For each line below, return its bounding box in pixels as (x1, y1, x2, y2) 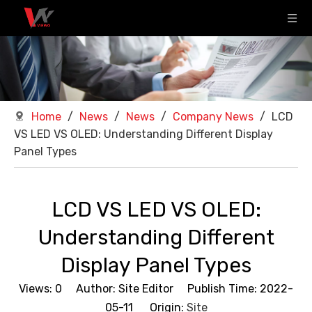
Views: (19, 282, 55, 296)
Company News (173, 110, 253, 124)
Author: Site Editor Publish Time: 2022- (62, 282, 293, 296)
